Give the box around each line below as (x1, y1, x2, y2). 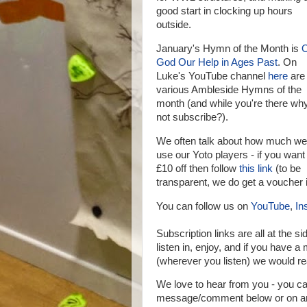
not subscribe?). (156, 111, 228, 123)
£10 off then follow (156, 162, 239, 174)
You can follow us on (156, 200, 251, 212)
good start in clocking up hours (156, 5, 293, 16)
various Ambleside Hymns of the (156, 84, 302, 95)
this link (239, 162, 273, 174)
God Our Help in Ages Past (156, 56, 278, 68)
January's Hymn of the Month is (156, 42, 302, 54)
